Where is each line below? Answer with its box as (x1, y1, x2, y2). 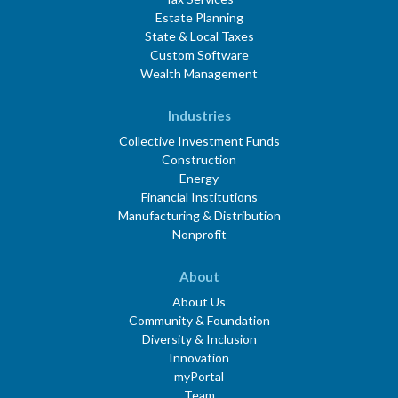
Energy (179, 171, 219, 187)
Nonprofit (171, 227, 227, 243)
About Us (172, 294, 226, 310)
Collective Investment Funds (118, 133, 280, 149)
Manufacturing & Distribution (117, 208, 281, 224)
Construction (162, 152, 236, 168)
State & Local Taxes (144, 28, 254, 44)
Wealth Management (140, 66, 258, 82)
